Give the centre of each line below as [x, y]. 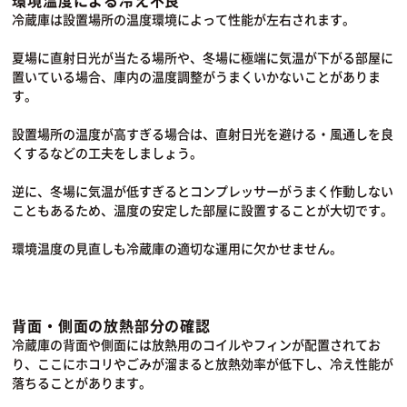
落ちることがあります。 [82, 383]
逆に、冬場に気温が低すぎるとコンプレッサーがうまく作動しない [203, 191]
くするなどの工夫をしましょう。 [108, 153]
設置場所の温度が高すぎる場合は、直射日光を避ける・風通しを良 [203, 134]
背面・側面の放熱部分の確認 [111, 326]
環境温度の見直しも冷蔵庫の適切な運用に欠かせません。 [178, 248]
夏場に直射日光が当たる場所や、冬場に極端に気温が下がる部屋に [203, 58]
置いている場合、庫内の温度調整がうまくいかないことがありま [197, 77]
